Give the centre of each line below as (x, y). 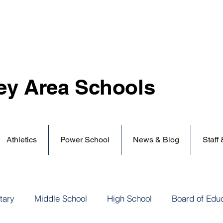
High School (129, 198)
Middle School (61, 198)
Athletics (22, 140)
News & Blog (156, 140)
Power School (85, 140)
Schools (115, 87)
